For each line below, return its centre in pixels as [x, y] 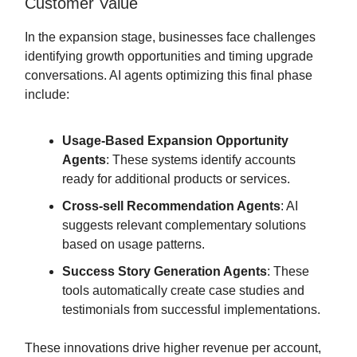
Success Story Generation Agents [165, 272]
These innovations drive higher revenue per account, [173, 348]
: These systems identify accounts [201, 160]
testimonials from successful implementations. [191, 310]
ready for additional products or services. [176, 179]
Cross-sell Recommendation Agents [171, 206]
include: [47, 95]
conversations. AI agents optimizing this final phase [169, 76]
